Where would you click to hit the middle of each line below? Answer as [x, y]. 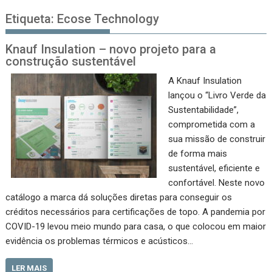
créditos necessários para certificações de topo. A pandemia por [136, 212]
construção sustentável [71, 61]
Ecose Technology [108, 19]
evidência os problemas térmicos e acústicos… [100, 241]
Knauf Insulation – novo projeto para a [111, 49]
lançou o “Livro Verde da [217, 95]
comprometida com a [211, 124]
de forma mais [197, 153]
